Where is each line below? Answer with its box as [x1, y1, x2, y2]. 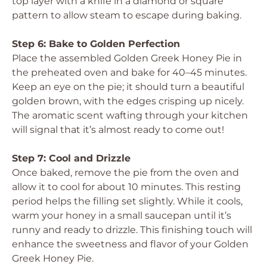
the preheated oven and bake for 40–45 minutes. [12, 67, 247, 78]
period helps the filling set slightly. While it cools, [12, 195, 243, 207]
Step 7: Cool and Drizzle [12, 153, 131, 164]
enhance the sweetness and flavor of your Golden [12, 238, 249, 250]
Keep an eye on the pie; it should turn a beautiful [12, 81, 244, 92]
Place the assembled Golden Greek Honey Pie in [12, 52, 242, 64]
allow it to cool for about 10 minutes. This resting [12, 181, 241, 193]
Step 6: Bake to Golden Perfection [12, 38, 180, 49]
